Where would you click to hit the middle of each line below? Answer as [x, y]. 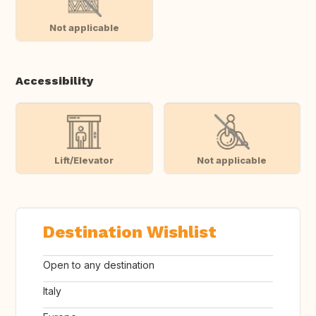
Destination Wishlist [130, 232]
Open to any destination [99, 265]
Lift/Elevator [84, 160]
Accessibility [54, 81]
